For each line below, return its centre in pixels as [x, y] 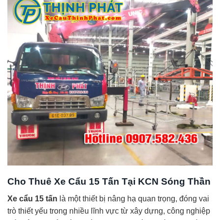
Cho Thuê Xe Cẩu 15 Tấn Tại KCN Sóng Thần [109, 181]
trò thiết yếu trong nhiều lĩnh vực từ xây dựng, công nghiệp [109, 211]
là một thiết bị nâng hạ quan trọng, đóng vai [133, 198]
